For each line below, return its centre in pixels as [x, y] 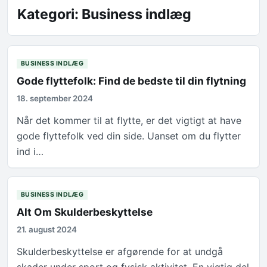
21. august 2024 [47, 230]
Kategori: [49, 14]
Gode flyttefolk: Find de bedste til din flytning [132, 81]
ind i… [30, 152]
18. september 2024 [55, 99]
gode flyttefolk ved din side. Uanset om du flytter [129, 136]
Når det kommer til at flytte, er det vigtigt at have [129, 121]
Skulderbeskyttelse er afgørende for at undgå [120, 252]
